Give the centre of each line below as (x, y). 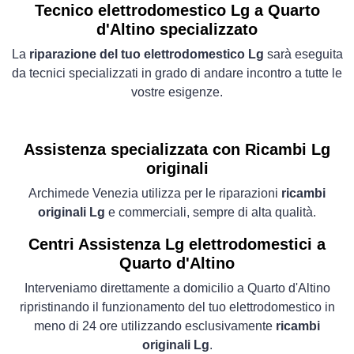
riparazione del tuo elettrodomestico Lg (146, 55)
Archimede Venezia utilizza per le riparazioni (155, 194)
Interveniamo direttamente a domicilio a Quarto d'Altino (177, 288)
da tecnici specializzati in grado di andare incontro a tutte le (177, 73)
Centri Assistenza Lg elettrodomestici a (177, 245)
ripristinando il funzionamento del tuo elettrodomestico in (177, 307)
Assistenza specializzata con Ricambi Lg (177, 150)
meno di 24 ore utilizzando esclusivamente (155, 326)
